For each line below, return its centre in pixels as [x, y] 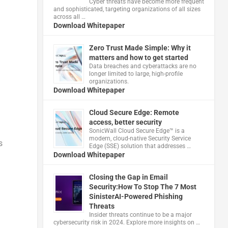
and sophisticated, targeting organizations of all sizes [127, 9]
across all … [69, 17]
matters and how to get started [138, 57]
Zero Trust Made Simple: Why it [140, 48]
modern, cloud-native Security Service [140, 138]
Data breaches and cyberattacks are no [142, 66]
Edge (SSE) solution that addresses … [140, 146]
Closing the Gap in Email [128, 177]
